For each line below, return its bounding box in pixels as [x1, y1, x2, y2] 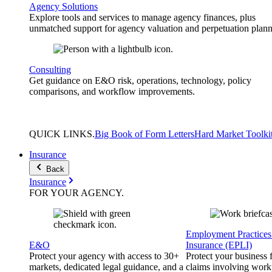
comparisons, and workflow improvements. [29, 86, 195, 97]
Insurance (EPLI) [185, 240, 252, 250]
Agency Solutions [29, 1, 98, 12]
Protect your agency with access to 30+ [29, 251, 179, 261]
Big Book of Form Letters [95, 129, 194, 139]
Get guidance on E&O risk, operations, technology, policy [29, 75, 251, 86]
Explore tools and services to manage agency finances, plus [29, 12, 256, 22]
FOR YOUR [29, 188, 81, 198]
